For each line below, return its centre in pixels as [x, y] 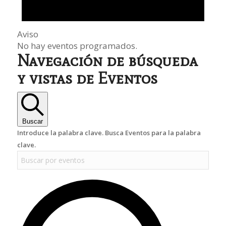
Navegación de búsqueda [107, 60]
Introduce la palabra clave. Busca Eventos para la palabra [109, 132]
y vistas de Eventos [87, 78]
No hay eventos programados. [77, 45]
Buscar [32, 121]
